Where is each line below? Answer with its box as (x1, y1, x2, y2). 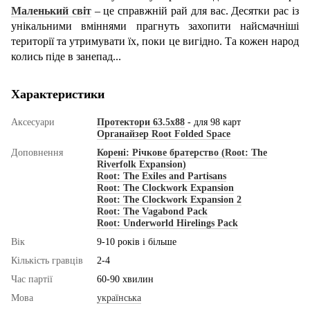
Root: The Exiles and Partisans (97, 171, 226, 182)
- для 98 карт (185, 117, 241, 128)
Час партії (11, 274, 53, 285)
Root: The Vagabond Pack (97, 206, 208, 217)
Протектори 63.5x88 (97, 117, 185, 128)
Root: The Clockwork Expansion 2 (97, 194, 241, 206)
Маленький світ (11, 5, 91, 17)
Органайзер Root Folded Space (97, 129, 230, 140)
